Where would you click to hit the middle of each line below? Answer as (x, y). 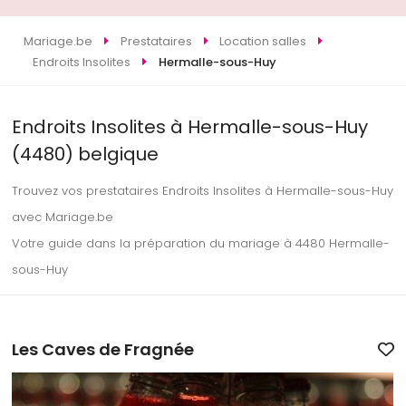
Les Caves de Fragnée (103, 349)
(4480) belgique (86, 155)
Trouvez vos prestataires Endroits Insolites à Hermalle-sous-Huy (203, 190)
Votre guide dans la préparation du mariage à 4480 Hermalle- (201, 243)
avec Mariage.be (63, 217)
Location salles (263, 42)
